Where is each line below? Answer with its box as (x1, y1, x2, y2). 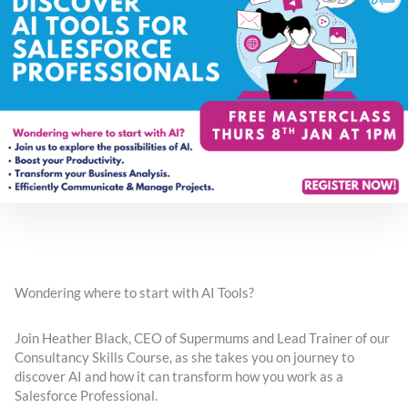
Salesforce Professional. (15, 387, 158, 403)
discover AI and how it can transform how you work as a (15, 368, 343, 384)
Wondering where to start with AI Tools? (15, 284, 254, 301)
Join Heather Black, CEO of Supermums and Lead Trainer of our (15, 330, 390, 346)
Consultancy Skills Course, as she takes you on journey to (15, 349, 354, 365)
